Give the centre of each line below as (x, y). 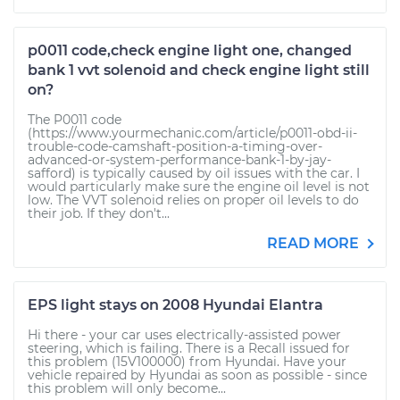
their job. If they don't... (99, 213)
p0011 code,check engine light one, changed (190, 50)
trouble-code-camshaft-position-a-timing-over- (175, 146)
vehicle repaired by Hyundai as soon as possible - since (197, 375)
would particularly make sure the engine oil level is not (199, 187)
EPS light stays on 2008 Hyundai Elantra (175, 305)
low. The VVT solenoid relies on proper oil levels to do (193, 200)
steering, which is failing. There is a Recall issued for (189, 348)
